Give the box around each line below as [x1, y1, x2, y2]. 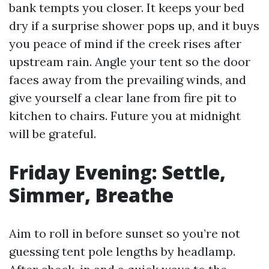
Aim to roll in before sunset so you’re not [9, 226, 240, 241]
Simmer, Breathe [9, 182, 174, 208]
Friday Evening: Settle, [9, 159, 226, 185]
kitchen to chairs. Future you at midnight [9, 108, 241, 123]
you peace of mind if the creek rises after [9, 36, 241, 51]
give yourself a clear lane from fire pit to [9, 90, 237, 105]
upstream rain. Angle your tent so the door [9, 54, 250, 69]
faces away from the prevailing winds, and [9, 72, 246, 87]
